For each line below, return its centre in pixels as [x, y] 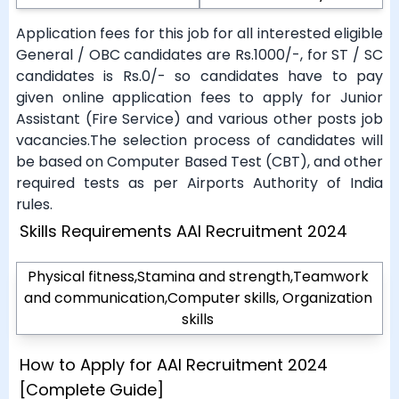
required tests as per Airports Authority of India [199, 183]
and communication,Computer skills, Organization [198, 298]
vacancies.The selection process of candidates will [199, 140]
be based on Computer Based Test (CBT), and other [199, 162]
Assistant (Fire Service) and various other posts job [199, 119]
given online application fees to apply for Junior [199, 98]
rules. [34, 204]
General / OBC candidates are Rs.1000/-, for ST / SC [199, 55]
